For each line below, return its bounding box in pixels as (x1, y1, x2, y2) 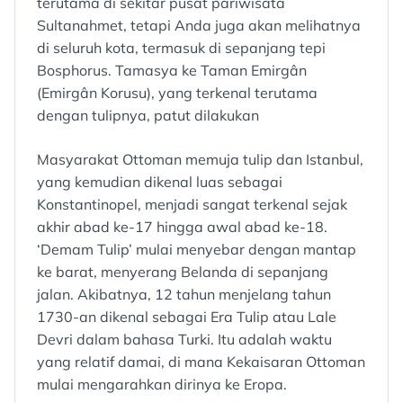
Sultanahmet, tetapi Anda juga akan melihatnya (37, 15, 361, 34)
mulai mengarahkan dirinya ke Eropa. (37, 374, 287, 393)
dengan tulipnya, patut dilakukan (37, 105, 259, 124)
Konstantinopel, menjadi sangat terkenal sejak (37, 194, 347, 213)
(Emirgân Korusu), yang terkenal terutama (37, 83, 318, 102)
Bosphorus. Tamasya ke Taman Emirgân (37, 60, 307, 79)
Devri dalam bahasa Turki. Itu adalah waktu (37, 329, 332, 348)
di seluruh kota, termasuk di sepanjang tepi (37, 38, 326, 57)
